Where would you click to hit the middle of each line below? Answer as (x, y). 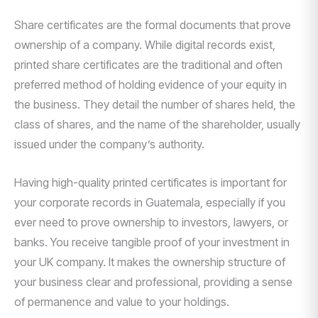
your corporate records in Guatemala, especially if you (150, 202)
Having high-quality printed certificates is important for (150, 182)
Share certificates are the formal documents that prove (153, 25)
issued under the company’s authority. (109, 144)
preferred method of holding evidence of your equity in (150, 84)
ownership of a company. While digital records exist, (145, 45)
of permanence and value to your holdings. (122, 302)
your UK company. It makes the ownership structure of (150, 262)
